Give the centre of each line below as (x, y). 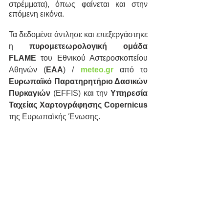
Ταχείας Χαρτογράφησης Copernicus (78, 105)
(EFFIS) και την (80, 93)
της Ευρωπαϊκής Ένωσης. (55, 116)
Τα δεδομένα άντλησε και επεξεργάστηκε (78, 34)
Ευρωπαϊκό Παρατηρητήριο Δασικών (78, 81)
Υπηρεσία (129, 93)
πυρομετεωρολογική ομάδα (88, 46)
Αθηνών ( (28, 69)
